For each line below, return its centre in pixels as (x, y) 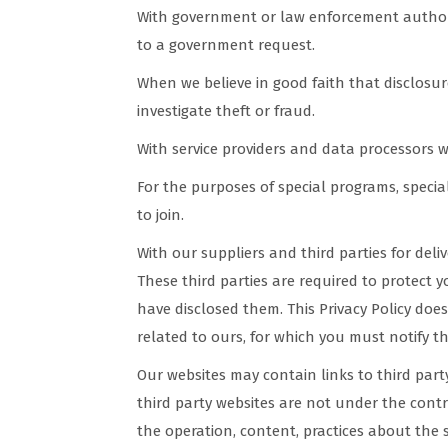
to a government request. (226, 45)
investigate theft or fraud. (226, 111)
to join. (160, 215)
